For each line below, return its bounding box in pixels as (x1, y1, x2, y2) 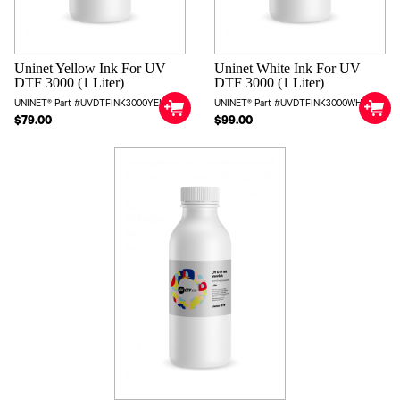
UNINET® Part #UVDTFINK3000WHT (214, 98, 369, 110)
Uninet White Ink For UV (214, 60, 361, 76)
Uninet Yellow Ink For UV (14, 60, 166, 76)
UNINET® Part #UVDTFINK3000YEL (14, 98, 164, 110)
